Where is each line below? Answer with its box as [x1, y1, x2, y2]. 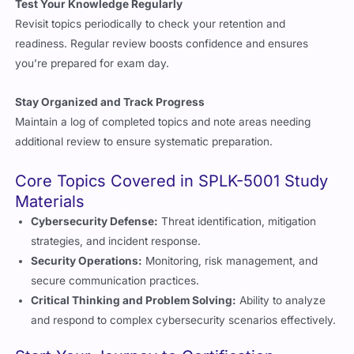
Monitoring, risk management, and [142, 254, 318, 267]
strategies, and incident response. [31, 234, 201, 247]
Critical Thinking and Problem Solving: [31, 293, 237, 307]
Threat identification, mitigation [158, 214, 317, 228]
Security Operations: [31, 254, 143, 267]
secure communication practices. [31, 273, 200, 287]
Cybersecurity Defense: [31, 214, 159, 228]
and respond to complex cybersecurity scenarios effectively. [31, 313, 337, 326]
